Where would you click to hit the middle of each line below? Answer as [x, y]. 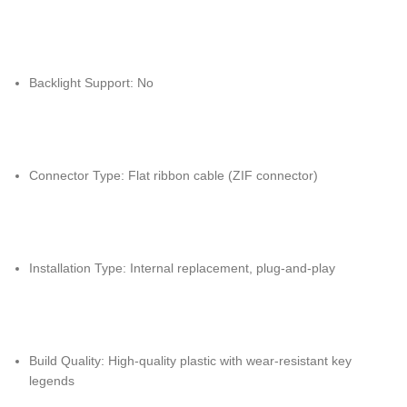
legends [52, 381]
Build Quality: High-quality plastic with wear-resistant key [190, 361]
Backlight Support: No [91, 83]
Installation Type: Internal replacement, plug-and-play [182, 268]
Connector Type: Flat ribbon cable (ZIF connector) [174, 175]
